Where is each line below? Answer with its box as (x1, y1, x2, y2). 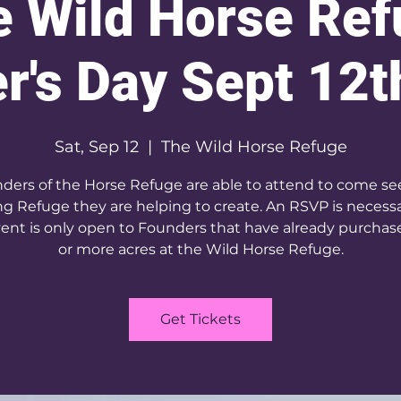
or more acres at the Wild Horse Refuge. (57, 241, 344, 258)
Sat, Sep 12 (54, 137, 139, 157)
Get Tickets (160, 311, 241, 328)
